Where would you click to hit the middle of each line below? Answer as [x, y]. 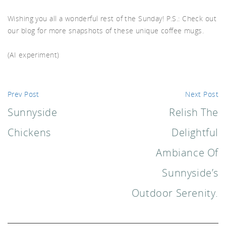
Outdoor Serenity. [175, 193]
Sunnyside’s [190, 173]
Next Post [202, 94]
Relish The [194, 112]
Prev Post [23, 94]
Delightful [195, 133]
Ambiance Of [187, 153]
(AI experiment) [34, 55]
